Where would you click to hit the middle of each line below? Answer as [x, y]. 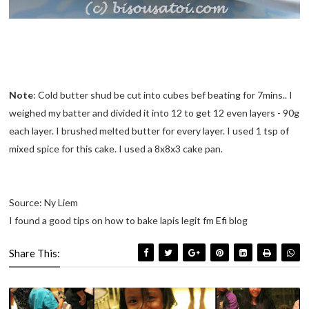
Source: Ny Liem [44, 203]
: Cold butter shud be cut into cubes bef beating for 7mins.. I [163, 95]
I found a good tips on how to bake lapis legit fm [113, 221]
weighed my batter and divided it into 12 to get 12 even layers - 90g [154, 113]
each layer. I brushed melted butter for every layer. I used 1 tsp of [149, 131]
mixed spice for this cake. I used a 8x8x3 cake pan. [116, 149]
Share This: [35, 253]
